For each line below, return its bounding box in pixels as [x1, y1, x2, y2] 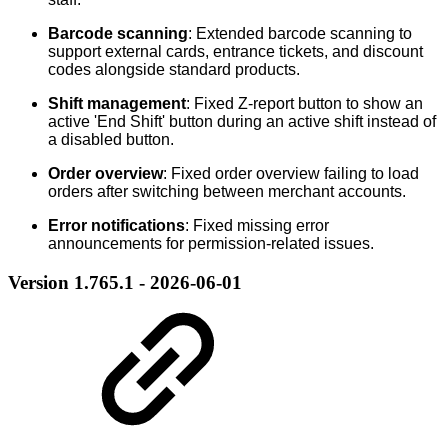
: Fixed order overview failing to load [163, 165, 419, 183]
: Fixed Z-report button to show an [186, 95, 423, 113]
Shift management [48, 95, 186, 113]
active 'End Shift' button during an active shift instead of [48, 113, 436, 131]
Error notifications [48, 217, 185, 235]
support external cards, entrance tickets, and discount [48, 43, 423, 61]
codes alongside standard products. [48, 61, 300, 79]
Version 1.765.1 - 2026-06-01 [8, 271, 242, 293]
